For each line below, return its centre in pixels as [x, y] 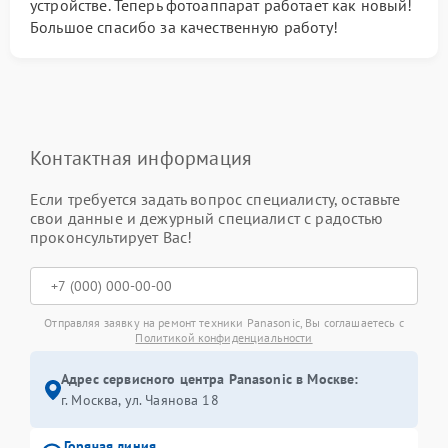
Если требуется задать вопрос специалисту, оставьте [215, 199]
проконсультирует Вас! [111, 237]
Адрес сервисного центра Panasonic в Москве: [210, 379]
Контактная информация [141, 158]
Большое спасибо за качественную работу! [184, 27]
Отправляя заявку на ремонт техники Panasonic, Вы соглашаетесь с [224, 322]
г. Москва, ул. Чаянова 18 [140, 400]
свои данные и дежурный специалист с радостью [207, 218]
